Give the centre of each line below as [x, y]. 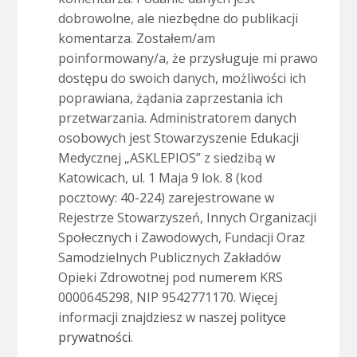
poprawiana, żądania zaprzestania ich [170, 98]
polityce [263, 318]
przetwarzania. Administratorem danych [177, 118]
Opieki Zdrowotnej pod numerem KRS [170, 278]
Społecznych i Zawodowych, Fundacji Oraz [181, 238]
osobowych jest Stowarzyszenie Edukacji [178, 138]
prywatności [94, 337]
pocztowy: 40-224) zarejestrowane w [166, 198]
